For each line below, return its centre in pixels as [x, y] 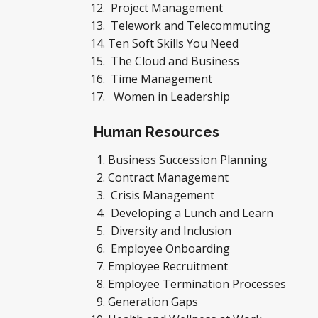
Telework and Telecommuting [191, 26]
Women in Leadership [169, 97]
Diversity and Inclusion [171, 231]
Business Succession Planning [189, 160]
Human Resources [157, 132]
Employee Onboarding [170, 248]
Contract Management [170, 177]
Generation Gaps [154, 302]
